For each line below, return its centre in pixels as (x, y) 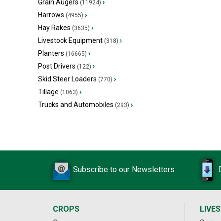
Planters (51, 53)
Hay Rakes (54, 27)
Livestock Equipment (70, 40)
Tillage (48, 92)
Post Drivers (57, 66)
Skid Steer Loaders (67, 79)
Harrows (51, 15)
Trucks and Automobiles (76, 104)
